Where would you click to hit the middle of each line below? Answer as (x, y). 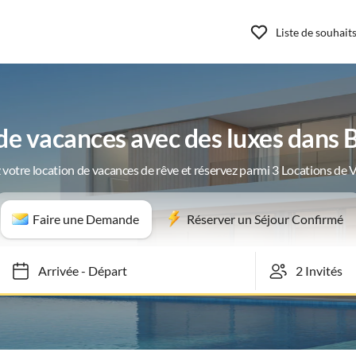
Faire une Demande (85, 219)
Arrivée (51, 271)
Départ (100, 271)
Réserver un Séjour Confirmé (265, 219)
